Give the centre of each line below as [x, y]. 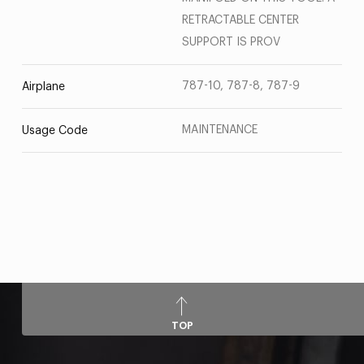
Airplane [43, 87]
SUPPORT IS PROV [231, 42]
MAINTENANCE [220, 130]
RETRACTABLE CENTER [240, 20]
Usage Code [54, 131]
